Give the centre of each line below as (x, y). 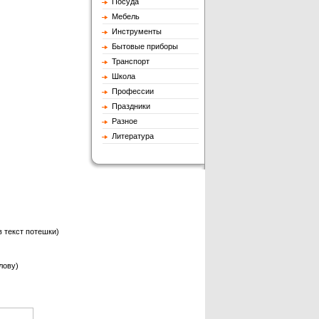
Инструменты (135, 31)
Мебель (124, 16)
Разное (122, 121)
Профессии (131, 91)
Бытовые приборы (143, 46)
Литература (131, 136)
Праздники (129, 106)
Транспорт (129, 61)
